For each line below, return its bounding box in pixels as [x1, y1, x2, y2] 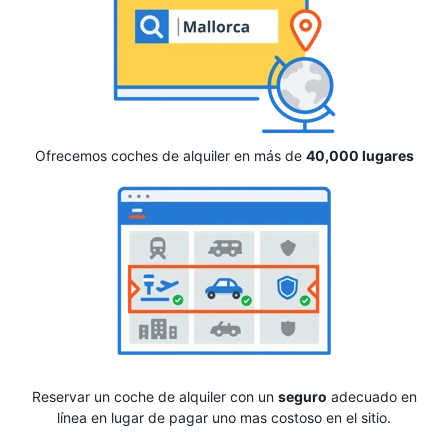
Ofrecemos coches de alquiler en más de [34, 146, 306, 164]
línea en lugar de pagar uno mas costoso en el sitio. [57, 408, 391, 426]
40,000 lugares [305, 146, 414, 164]
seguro [277, 387, 327, 405]
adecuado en [326, 387, 417, 405]
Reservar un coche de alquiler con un [31, 387, 278, 405]
